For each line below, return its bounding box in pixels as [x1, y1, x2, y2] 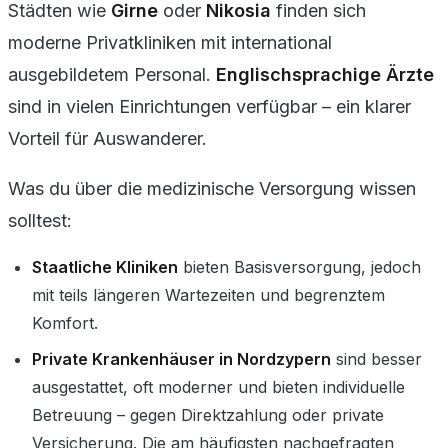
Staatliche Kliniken [32, 256, 178, 277]
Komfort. [32, 312, 98, 333]
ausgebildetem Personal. [8, 63, 216, 85]
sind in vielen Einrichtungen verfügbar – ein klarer [8, 95, 411, 117]
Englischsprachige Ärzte [216, 63, 434, 85]
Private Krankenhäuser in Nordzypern [32, 348, 331, 369]
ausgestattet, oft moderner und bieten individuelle [32, 376, 405, 397]
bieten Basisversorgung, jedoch [178, 256, 421, 277]
